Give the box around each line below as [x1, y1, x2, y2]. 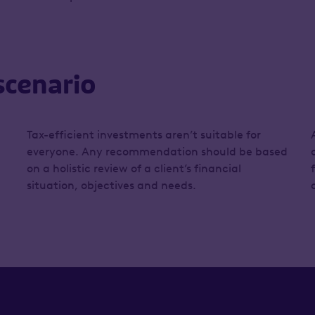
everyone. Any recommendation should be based [26, 145, 288, 158]
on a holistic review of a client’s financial [26, 162, 241, 175]
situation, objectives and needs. [26, 179, 196, 192]
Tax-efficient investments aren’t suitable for [26, 128, 261, 141]
